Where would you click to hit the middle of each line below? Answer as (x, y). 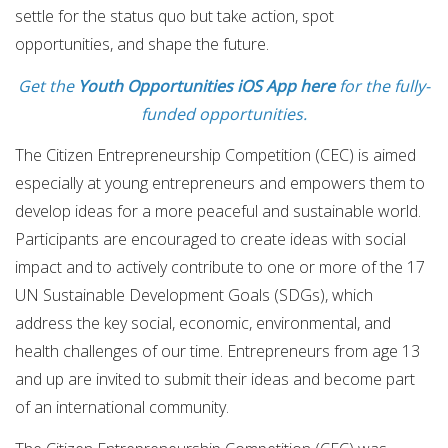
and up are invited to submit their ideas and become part (215, 379)
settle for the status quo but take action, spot (174, 16)
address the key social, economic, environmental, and (203, 323)
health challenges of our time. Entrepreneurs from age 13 (217, 351)
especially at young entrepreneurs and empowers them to (220, 183)
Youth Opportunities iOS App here (208, 85)
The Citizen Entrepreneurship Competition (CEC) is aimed (215, 155)
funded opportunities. (224, 113)
